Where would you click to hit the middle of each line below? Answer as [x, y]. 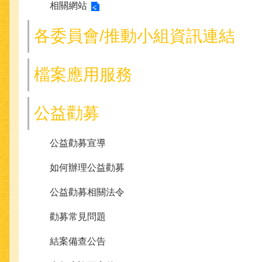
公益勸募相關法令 [87, 192]
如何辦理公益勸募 [87, 168]
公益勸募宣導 [78, 143]
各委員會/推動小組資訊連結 [135, 36]
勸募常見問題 [78, 217]
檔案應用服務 [83, 75]
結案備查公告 [78, 242]
